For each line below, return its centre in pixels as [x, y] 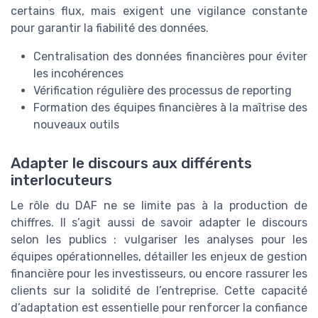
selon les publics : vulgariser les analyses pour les [159, 239]
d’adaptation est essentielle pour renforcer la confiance [159, 307]
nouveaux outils [76, 125]
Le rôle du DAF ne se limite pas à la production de [159, 205]
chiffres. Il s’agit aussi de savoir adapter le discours [159, 222]
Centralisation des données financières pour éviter [170, 57]
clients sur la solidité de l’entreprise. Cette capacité [159, 290]
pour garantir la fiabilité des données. [110, 28]
